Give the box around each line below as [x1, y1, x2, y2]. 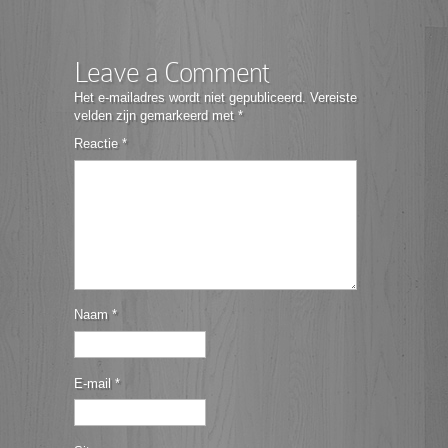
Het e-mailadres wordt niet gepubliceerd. [74, 90, 306, 105]
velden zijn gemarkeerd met [74, 108, 238, 123]
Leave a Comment [74, 57, 269, 88]
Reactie [74, 136, 122, 151]
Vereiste [310, 90, 357, 105]
